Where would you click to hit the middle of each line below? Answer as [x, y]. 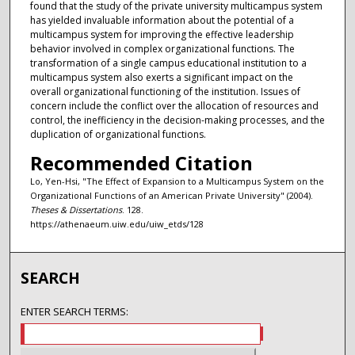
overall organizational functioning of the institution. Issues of [165, 92]
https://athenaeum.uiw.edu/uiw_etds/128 [116, 223]
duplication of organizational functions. [118, 135]
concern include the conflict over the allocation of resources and [174, 106]
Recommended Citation [141, 162]
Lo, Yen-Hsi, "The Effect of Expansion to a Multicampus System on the [177, 181]
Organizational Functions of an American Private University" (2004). [171, 195]
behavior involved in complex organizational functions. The [162, 49]
